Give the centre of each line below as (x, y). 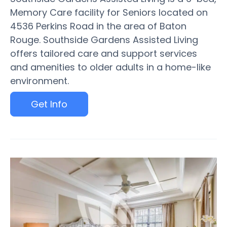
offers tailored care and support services (104, 53)
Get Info (49, 104)
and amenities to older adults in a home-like (110, 67)
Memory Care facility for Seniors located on (109, 12)
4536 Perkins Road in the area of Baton (98, 26)
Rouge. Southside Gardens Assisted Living (104, 40)
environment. (40, 81)
